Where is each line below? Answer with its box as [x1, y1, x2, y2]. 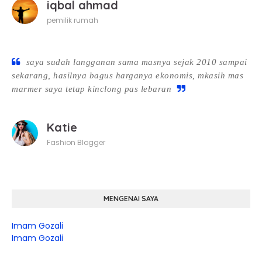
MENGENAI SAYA [104, 194, 158, 203]
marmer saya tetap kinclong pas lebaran [12, 84, 171, 94]
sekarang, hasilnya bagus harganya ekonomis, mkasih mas [12, 71, 243, 80]
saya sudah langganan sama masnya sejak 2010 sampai [26, 57, 247, 67]
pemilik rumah [47, 15, 98, 25]
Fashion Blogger [47, 137, 105, 147]
